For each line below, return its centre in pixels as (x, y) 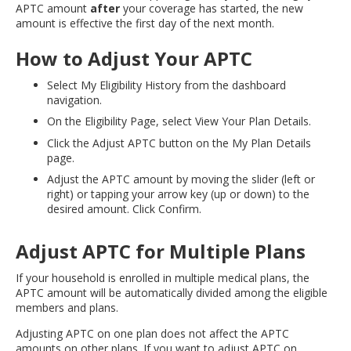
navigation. (74, 100)
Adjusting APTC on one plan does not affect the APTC (152, 334)
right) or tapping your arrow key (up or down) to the (178, 194)
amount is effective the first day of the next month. (145, 23)
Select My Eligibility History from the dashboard (166, 85)
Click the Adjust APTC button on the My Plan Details (179, 143)
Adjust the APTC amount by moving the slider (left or (181, 179)
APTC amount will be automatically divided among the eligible (172, 293)
